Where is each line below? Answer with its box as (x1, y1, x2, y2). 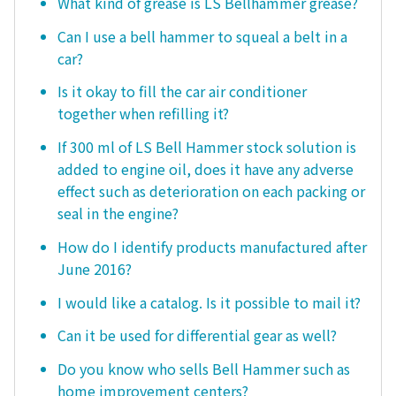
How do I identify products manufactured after (57, 235, 367, 257)
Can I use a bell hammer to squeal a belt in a (57, 25, 347, 47)
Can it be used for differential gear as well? (57, 324, 337, 346)
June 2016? (57, 257, 132, 279)
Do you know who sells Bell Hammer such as (57, 358, 350, 380)
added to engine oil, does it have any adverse (57, 158, 354, 180)
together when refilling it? (57, 103, 229, 125)
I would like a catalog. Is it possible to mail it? (57, 291, 361, 313)
